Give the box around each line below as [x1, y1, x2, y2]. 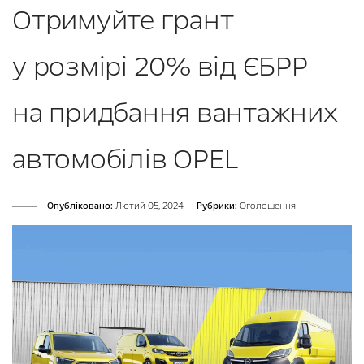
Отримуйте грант [12, 2, 234, 39]
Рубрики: [197, 200, 237, 212]
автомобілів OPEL [12, 141, 239, 178]
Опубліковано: [47, 200, 113, 212]
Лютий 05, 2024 [113, 200, 184, 212]
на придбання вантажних [12, 94, 338, 132]
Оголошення [240, 200, 296, 212]
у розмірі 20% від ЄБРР [12, 48, 308, 85]
